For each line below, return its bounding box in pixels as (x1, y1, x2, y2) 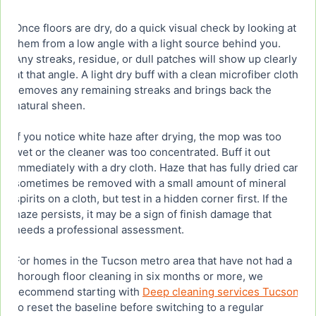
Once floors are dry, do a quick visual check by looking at (14, 21, 296, 35)
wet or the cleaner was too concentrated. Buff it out (14, 145, 270, 159)
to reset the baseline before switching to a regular (14, 300, 264, 315)
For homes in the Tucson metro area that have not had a (14, 254, 292, 268)
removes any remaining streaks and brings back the (14, 83, 272, 97)
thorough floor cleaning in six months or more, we (14, 269, 263, 284)
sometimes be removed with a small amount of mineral (14, 176, 286, 190)
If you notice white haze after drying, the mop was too (14, 130, 281, 144)
